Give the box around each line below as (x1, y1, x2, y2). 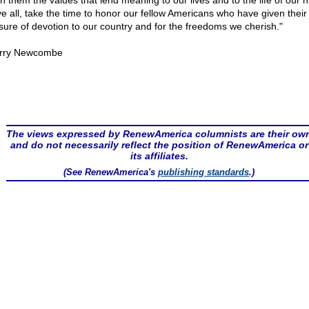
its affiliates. (130, 150, 188, 161)
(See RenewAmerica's (63, 167, 159, 177)
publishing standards (158, 167, 250, 177)
